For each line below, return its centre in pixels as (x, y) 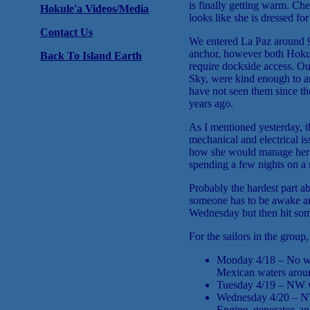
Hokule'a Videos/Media (94, 9)
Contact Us (66, 32)
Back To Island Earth (91, 56)
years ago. (211, 103)
